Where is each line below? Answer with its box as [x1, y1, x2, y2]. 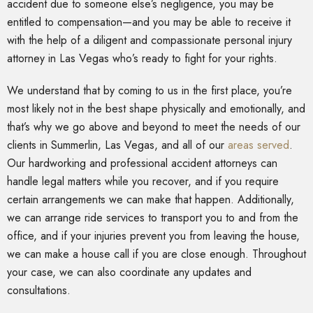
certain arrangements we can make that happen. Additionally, [7, 191, 294, 208]
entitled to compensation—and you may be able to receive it [7, 14, 291, 31]
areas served [228, 137, 289, 154]
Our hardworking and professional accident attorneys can [7, 155, 277, 172]
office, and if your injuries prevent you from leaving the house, [7, 228, 300, 245]
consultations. [7, 282, 71, 299]
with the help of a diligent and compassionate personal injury [7, 32, 292, 49]
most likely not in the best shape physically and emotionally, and [7, 101, 305, 117]
